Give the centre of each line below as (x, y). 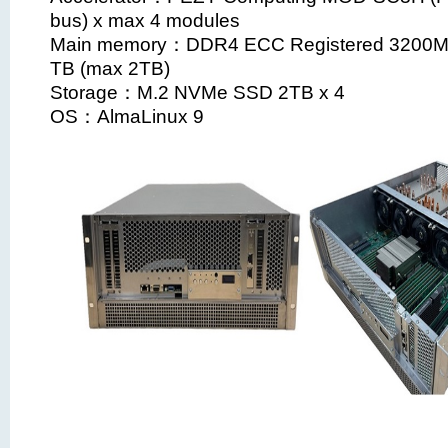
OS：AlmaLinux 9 (127, 116)
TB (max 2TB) (110, 68)
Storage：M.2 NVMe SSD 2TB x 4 (197, 92)
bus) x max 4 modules (145, 20)
